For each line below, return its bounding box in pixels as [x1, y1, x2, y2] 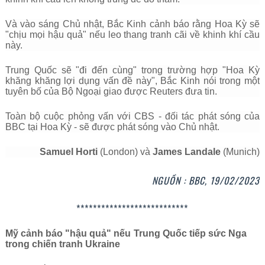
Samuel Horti [40, 147, 101, 157]
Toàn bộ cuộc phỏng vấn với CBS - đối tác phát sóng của [5, 111, 260, 121]
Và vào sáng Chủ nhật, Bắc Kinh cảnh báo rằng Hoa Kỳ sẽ [5, 19, 260, 29]
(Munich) [223, 147, 260, 157]
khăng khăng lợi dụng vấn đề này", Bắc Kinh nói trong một [5, 76, 260, 86]
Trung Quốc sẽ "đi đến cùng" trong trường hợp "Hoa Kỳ [5, 65, 260, 75]
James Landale [150, 147, 224, 157]
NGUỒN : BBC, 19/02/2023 [152, 173, 260, 188]
